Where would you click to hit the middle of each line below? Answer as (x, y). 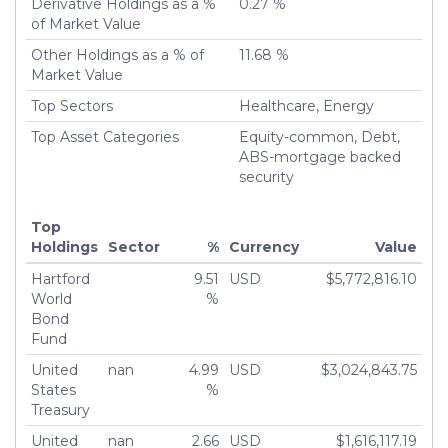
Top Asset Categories (105, 136)
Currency (264, 246)
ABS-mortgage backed (320, 156)
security (266, 176)
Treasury (60, 409)
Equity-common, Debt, (319, 136)
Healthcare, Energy (306, 105)
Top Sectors (72, 105)
